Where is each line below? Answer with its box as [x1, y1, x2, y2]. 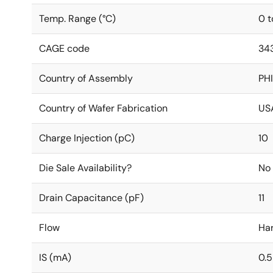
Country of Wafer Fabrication [39, 102, 168, 115]
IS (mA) [39, 251, 71, 264]
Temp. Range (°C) [39, 12, 116, 25]
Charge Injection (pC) [39, 132, 135, 144]
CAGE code [39, 42, 90, 55]
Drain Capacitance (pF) [39, 191, 144, 204]
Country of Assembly [39, 72, 133, 85]
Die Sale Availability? [39, 161, 132, 174]
